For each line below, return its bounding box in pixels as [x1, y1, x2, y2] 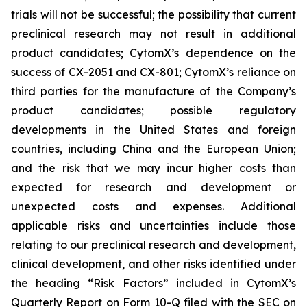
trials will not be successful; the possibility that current [11, 8, 296, 21]
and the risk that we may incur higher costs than [11, 161, 296, 175]
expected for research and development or [11, 180, 296, 194]
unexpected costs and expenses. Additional [11, 199, 296, 213]
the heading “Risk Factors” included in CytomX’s [11, 276, 296, 290]
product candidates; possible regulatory [11, 103, 296, 117]
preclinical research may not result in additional [11, 27, 296, 40]
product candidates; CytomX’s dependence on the [11, 46, 296, 60]
